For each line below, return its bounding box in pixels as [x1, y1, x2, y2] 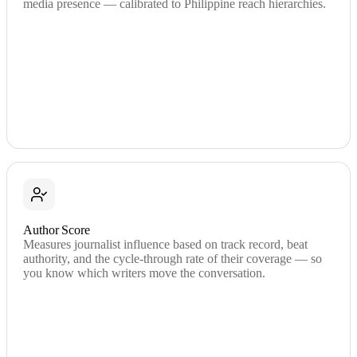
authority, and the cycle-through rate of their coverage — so [23, 251, 322, 265]
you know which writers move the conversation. [23, 265, 265, 280]
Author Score [23, 222, 91, 237]
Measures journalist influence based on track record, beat [23, 237, 308, 251]
